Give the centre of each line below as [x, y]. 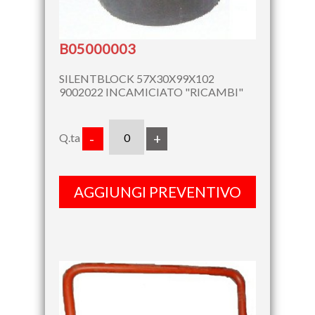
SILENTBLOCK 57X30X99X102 [137, 79]
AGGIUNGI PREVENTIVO [157, 192]
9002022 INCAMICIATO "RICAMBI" [151, 92]
